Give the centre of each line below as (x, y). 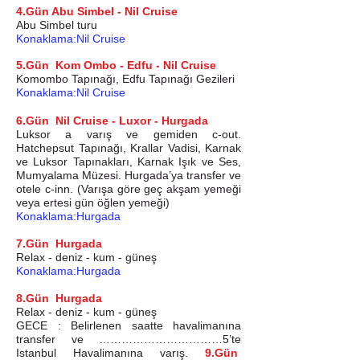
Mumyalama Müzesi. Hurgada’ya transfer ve (129, 175)
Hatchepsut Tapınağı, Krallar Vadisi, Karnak (129, 148)
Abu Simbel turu (57, 25)
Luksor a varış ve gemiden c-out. (129, 134)
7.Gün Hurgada (59, 243)
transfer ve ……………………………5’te (129, 339)
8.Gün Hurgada (59, 298)
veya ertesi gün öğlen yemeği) (93, 202)
